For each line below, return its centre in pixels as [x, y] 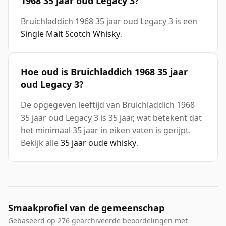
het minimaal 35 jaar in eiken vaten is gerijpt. [106, 130]
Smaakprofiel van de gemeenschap [86, 208]
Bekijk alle [41, 143]
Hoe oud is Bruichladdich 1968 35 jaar [104, 72]
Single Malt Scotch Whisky [70, 34]
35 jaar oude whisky [98, 143]
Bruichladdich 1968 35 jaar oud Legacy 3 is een [109, 21]
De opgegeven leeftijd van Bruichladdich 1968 [108, 105]
